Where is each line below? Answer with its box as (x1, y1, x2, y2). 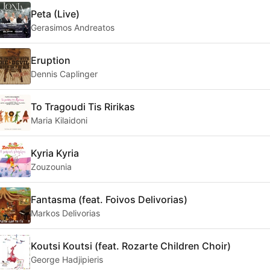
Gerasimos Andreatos (31, 22, 115, 33)
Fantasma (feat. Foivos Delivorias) (31, 193, 187, 206)
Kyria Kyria (31, 146, 79, 159)
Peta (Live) (31, 7, 80, 20)
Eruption (31, 54, 71, 66)
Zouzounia (31, 161, 72, 172)
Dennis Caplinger (31, 68, 98, 79)
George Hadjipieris (31, 254, 103, 265)
